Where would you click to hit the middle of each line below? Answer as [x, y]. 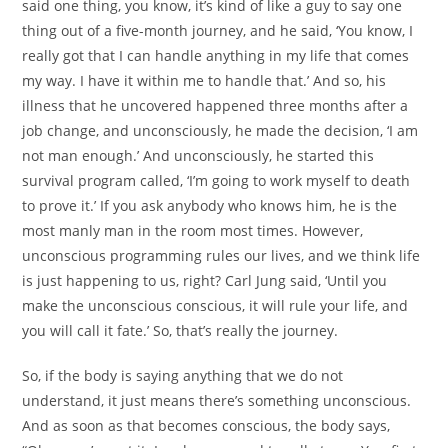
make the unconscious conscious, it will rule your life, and [215, 305]
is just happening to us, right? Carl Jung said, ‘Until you [205, 280]
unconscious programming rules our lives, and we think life [221, 255]
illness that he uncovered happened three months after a [215, 105]
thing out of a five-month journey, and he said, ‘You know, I [218, 30]
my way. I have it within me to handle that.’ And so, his [204, 80]
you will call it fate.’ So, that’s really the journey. [180, 330]
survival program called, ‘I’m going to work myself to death [216, 180]
